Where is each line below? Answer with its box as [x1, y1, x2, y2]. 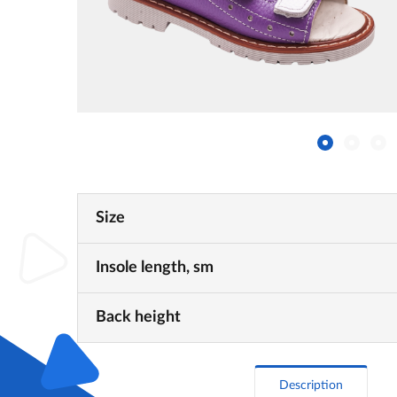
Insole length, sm [96, 259, 214, 276]
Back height [96, 308, 181, 325]
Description [279, 378, 343, 392]
